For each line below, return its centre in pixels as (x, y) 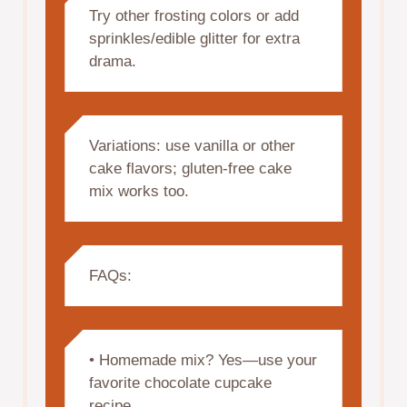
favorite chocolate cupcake (180, 383)
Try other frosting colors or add (194, 16)
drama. (112, 62)
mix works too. (139, 192)
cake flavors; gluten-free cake (190, 169)
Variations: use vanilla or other (192, 146)
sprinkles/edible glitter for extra (194, 39)
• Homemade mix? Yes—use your (203, 361)
